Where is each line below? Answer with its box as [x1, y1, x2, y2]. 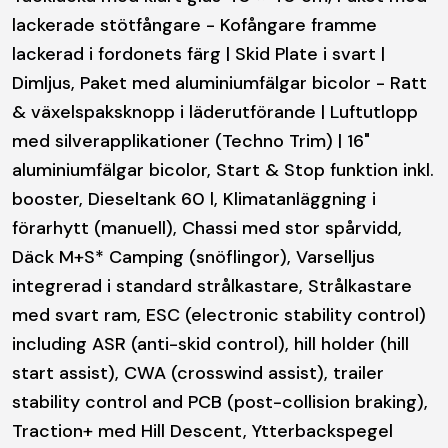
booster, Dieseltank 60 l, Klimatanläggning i [12, 186, 376, 211]
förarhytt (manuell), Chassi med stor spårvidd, [12, 215, 402, 240]
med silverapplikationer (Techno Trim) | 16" [12, 128, 370, 153]
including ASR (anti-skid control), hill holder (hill [12, 331, 409, 356]
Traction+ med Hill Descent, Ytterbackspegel [12, 418, 393, 443]
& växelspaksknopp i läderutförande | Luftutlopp [12, 99, 418, 124]
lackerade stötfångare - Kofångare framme [12, 12, 377, 37]
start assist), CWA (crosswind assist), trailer [12, 360, 384, 385]
